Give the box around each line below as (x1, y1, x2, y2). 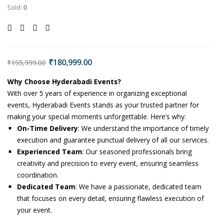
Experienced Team (17, 147, 82, 156)
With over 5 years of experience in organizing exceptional (7, 89, 187, 98)
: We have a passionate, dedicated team (75, 182, 201, 191)
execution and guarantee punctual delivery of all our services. (17, 135, 209, 145)
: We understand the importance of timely (78, 124, 209, 133)
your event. (17, 205, 52, 215)
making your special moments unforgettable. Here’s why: (7, 112, 186, 121)
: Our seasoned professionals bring (82, 147, 192, 156)
